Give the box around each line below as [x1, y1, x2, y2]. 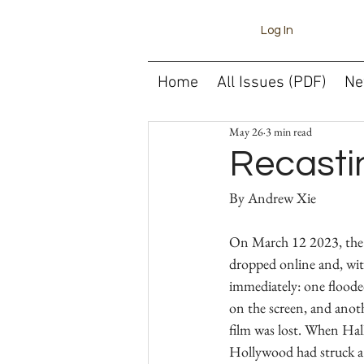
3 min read [266, 123, 312, 139]
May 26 [229, 123, 263, 139]
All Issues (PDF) [216, 73, 327, 93]
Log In [261, 24, 294, 37]
